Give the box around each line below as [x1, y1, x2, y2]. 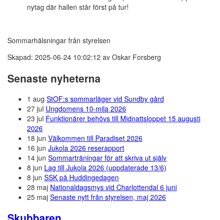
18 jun [27, 133, 46, 143]
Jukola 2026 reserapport [48, 142, 124, 153]
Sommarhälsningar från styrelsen [7, 35, 110, 46]
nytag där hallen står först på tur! [27, 2, 129, 12]
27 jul [27, 103, 44, 113]
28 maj [27, 182, 48, 192]
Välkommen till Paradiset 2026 [48, 133, 142, 143]
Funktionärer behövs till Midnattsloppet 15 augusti [46, 113, 200, 123]
